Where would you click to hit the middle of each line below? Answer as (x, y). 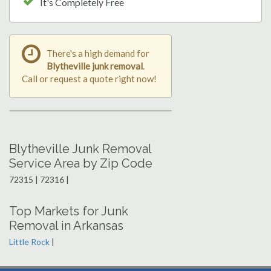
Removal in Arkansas (66, 225)
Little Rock (29, 241)
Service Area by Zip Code (81, 163)
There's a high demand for (98, 53)
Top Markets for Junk (69, 211)
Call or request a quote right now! (89, 78)
